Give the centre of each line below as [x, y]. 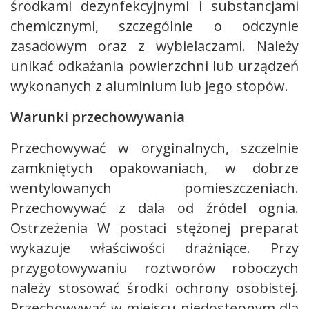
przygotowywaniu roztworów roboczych [154, 268]
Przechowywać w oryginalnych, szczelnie [154, 148]
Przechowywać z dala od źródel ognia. [154, 208]
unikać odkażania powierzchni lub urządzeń [154, 66]
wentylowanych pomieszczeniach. [154, 188]
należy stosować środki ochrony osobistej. [154, 288]
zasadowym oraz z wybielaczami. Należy [154, 46]
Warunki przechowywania [98, 117]
